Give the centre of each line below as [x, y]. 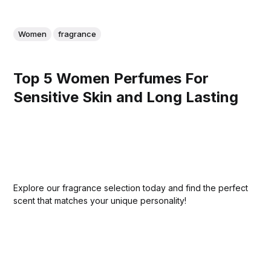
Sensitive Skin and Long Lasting [126, 97]
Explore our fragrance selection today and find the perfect [131, 188]
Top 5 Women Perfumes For [111, 79]
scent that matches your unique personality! [100, 200]
